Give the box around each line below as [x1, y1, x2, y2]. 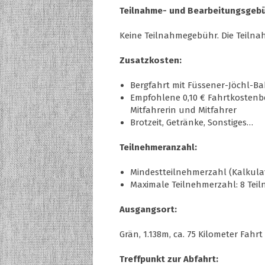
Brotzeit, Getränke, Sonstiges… [130, 117, 253, 128]
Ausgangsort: [119, 203, 177, 215]
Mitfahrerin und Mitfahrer [130, 104, 237, 115]
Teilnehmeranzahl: [119, 141, 197, 153]
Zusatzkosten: [119, 54, 182, 66]
